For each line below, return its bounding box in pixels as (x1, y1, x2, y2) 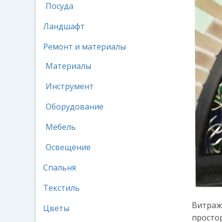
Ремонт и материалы (43, 41, 126, 52)
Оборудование (46, 101, 104, 112)
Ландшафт (43, 21, 85, 32)
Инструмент (46, 81, 94, 92)
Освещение (46, 142, 91, 153)
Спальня (43, 162, 76, 173)
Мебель (46, 121, 76, 132)
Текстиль (43, 182, 80, 193)
